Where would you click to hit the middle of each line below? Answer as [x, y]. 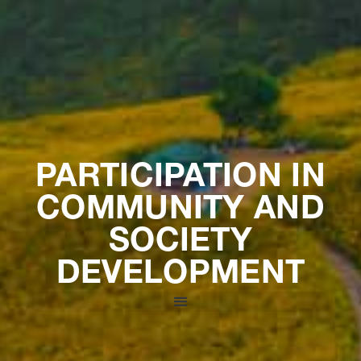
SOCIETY [180, 243]
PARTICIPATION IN [180, 178]
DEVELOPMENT [180, 275]
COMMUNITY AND [180, 211]
